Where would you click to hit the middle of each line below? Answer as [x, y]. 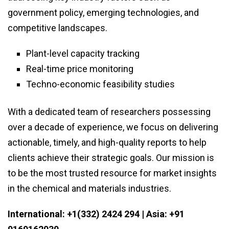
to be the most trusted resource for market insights [112, 173]
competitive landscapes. [58, 28]
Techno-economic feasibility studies [100, 84]
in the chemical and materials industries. [89, 189]
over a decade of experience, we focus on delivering [113, 127]
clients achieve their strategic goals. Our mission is [111, 158]
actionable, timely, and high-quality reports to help [107, 143]
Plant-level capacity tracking [83, 54]
